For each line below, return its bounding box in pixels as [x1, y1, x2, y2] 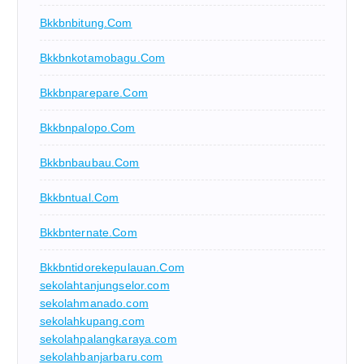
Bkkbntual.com [39, 190, 119, 204]
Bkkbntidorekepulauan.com [39, 260, 184, 274]
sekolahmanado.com [39, 296, 149, 310]
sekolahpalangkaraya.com [39, 331, 177, 345]
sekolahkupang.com [39, 314, 145, 327]
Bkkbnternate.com [39, 225, 137, 239]
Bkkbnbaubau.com [39, 155, 140, 169]
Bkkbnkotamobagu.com [39, 50, 166, 64]
